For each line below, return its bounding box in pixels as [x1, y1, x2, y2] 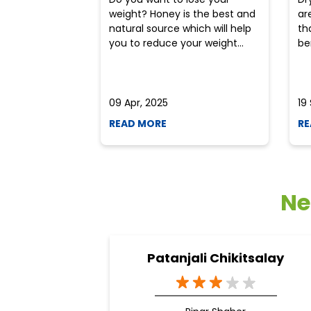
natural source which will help [108, 22, 251, 36]
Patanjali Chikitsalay [147, 249, 284, 267]
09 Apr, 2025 [108, 96, 168, 110]
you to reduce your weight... [108, 36, 244, 51]
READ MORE [108, 117, 167, 131]
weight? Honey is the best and [108, 7, 255, 22]
